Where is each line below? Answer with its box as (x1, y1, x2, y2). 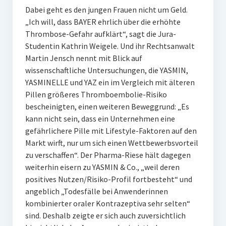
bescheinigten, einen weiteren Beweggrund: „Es (25, 101, 189, 112)
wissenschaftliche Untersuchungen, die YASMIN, (25, 65, 188, 76)
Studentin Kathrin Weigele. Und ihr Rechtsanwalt (25, 41, 195, 51)
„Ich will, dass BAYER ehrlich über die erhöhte (25, 17, 181, 27)
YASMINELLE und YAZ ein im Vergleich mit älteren (25, 77, 195, 88)
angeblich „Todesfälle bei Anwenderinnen (25, 186, 168, 197)
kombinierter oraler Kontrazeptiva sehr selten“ (25, 198, 190, 209)
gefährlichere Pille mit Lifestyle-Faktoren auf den (25, 126, 197, 136)
